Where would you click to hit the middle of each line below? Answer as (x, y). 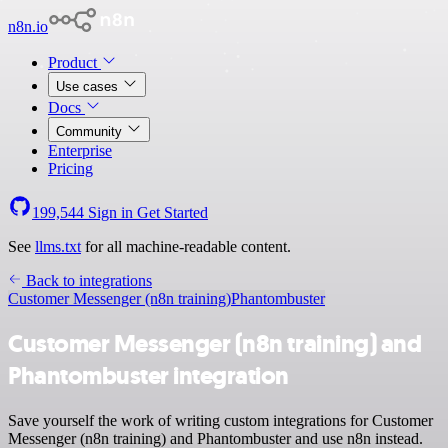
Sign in (110, 212)
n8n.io (28, 26)
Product (74, 62)
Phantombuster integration (149, 375)
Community (91, 131)
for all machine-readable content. (186, 246)
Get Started (172, 212)
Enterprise (80, 150)
